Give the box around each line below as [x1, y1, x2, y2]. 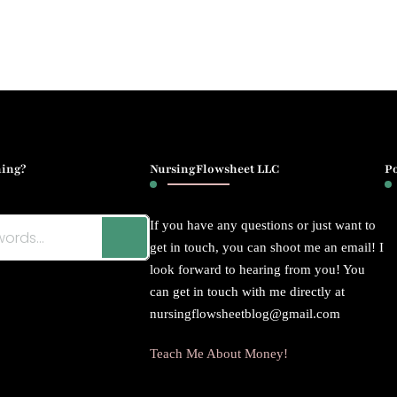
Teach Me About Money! [150, 346, 289, 362]
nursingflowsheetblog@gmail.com [150, 307, 341, 322]
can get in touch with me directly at [150, 284, 346, 300]
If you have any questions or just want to [150, 218, 377, 233]
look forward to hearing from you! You [150, 262, 366, 277]
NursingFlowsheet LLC [150, 161, 280, 178]
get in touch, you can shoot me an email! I [150, 240, 385, 255]
